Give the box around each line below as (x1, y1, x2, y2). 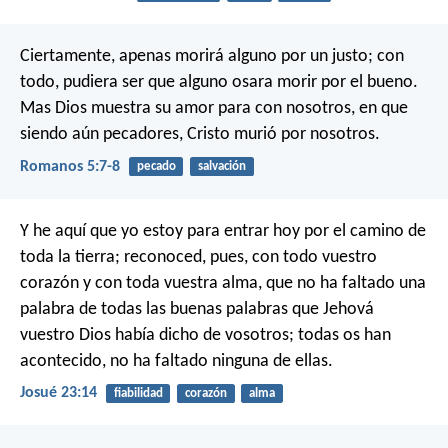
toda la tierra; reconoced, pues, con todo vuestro (20, 247, 377, 267)
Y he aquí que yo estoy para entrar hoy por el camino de (20, 221, 426, 241)
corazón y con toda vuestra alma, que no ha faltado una (20, 273, 426, 293)
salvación (197, 160, 246, 174)
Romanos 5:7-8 (20, 158, 120, 175)
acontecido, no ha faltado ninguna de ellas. (20, 351, 333, 371)
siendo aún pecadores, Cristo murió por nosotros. (20, 125, 380, 145)
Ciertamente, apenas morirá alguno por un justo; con (20, 47, 404, 67)
